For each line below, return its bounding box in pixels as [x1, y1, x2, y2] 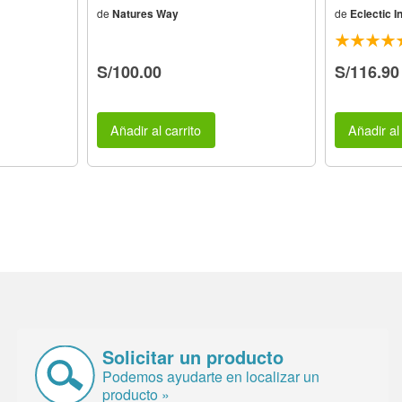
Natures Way [111, 4, 179, 22]
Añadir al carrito [110, 120, 202, 140]
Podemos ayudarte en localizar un [102, 365, 320, 387]
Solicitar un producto [102, 343, 284, 370]
